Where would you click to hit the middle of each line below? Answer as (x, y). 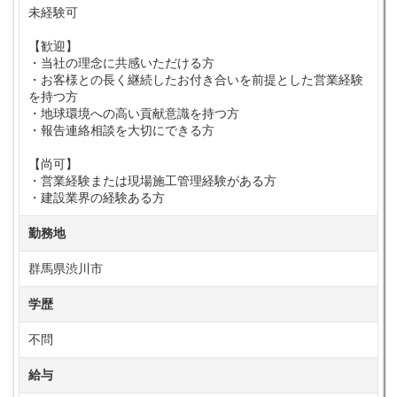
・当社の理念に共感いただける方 (121, 63)
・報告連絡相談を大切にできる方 (121, 130)
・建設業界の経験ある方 (97, 198)
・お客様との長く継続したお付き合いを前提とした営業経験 (196, 80)
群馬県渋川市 (66, 269)
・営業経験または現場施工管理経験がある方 (152, 181)
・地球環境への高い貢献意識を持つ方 (134, 113)
